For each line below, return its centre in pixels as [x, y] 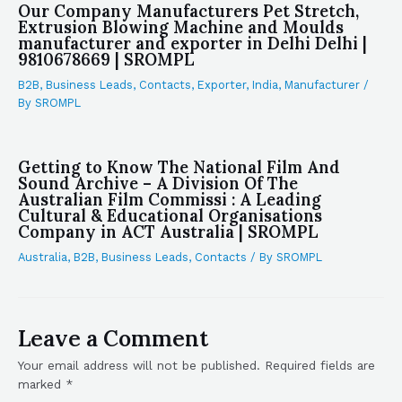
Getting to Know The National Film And [179, 167]
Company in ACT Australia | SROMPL [168, 232]
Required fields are [320, 365]
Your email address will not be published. [139, 365]
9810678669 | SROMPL [106, 60]
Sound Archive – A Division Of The [158, 183]
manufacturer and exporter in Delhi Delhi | [192, 44]
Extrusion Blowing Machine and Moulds [181, 28]
